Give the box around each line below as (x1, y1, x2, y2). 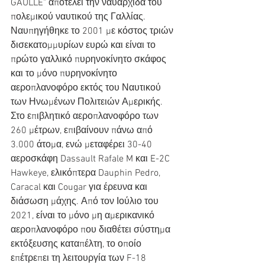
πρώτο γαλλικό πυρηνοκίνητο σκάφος (11, 54, 169, 66)
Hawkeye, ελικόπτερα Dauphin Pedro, (11, 167, 163, 179)
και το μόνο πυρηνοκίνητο (11, 68, 119, 80)
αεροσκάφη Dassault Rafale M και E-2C (11, 153, 172, 165)
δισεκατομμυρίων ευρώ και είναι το (11, 40, 158, 51)
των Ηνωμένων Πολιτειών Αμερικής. (11, 96, 165, 108)
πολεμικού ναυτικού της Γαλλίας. (11, 11, 148, 23)
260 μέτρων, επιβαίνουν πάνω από (11, 125, 155, 137)
